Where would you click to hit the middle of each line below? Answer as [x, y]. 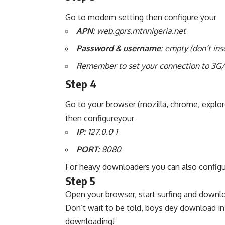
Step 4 [81, 84]
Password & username [119, 48]
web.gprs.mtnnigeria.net [140, 30]
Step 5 [80, 181]
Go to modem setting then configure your [141, 17]
